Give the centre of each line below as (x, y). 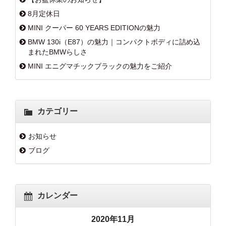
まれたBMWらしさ (58, 52)
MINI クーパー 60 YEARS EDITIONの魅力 (94, 27)
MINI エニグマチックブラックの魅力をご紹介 (100, 66)
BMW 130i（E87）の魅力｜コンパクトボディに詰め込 (114, 42)
